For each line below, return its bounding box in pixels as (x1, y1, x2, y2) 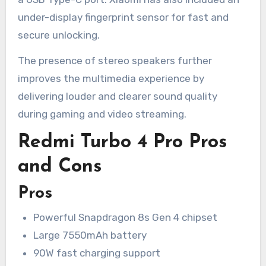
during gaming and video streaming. (17, 107, 186, 120)
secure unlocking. (17, 28, 100, 41)
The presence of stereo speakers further (17, 54, 212, 66)
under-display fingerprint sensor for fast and (17, 11, 229, 23)
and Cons (17, 157, 102, 176)
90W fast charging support (33, 246, 160, 259)
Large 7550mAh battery (33, 229, 147, 241)
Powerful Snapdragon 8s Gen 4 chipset (33, 211, 217, 223)
